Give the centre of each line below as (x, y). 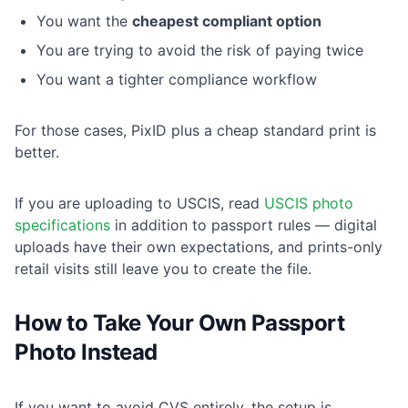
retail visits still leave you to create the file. (163, 269)
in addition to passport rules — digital (244, 225)
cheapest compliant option (227, 21)
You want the (84, 21)
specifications (62, 225)
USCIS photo (309, 204)
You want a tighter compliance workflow (177, 80)
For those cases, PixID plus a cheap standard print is (195, 131)
